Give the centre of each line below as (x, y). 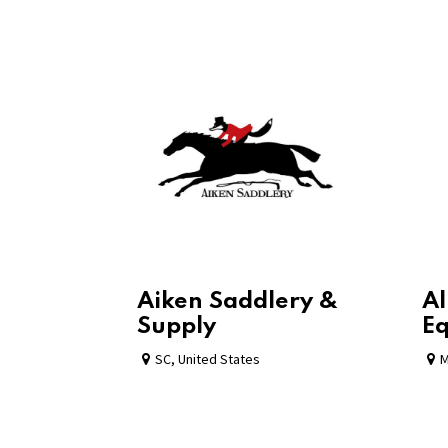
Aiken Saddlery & (237, 301)
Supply (176, 326)
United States (219, 358)
